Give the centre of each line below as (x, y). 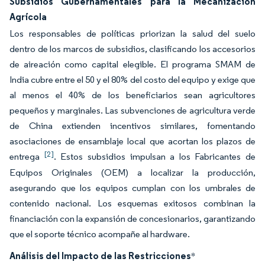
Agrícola (28, 17)
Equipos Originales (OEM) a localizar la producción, (132, 172)
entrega (27, 156)
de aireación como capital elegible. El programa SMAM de (132, 64)
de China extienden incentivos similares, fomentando (132, 126)
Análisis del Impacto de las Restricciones (100, 256)
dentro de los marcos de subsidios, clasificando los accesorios (132, 49)
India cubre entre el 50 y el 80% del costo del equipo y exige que (132, 80)
